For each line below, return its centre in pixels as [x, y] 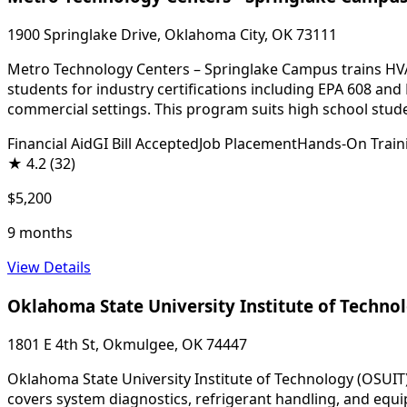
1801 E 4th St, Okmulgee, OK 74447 [127, 344]
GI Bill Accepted [146, 144]
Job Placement [248, 144]
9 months [40, 233]
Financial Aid [50, 144]
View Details [49, 268]
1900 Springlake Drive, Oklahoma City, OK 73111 [172, 35]
